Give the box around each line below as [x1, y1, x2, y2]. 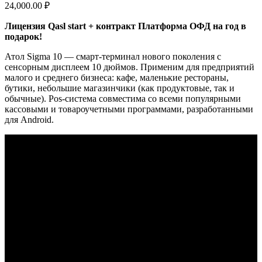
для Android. [5, 114, 54, 125]
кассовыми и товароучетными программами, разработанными [5, 104, 253, 114]
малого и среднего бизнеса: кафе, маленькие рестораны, [5, 72, 229, 82]
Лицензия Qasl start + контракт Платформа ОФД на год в [5, 20, 246, 31]
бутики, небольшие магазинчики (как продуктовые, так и [5, 82, 235, 93]
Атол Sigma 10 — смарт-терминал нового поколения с [5, 51, 221, 61]
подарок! [5, 31, 42, 42]
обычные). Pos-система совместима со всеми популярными [5, 93, 241, 104]
